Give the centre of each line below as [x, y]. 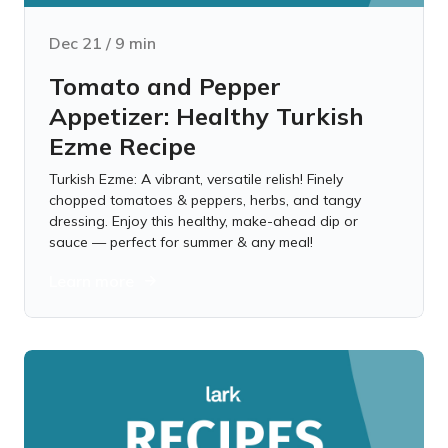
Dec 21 [75, 43]
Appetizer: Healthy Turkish [206, 116]
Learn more [91, 281]
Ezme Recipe [122, 146]
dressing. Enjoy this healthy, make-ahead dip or [203, 221]
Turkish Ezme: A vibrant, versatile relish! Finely [196, 179]
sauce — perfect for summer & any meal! [181, 242]
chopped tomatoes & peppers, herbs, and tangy [205, 200]
